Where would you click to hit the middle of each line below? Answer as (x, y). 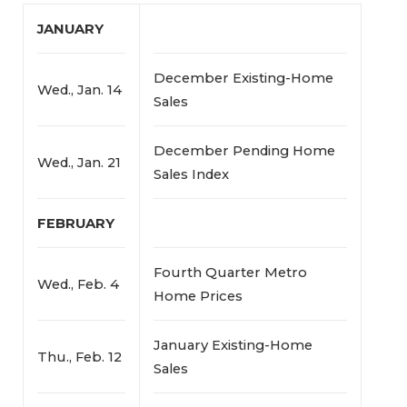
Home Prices (198, 296)
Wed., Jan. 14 (79, 89)
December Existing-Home (243, 78)
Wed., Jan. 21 (79, 162)
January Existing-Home (233, 345)
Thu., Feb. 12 (79, 357)
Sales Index (191, 174)
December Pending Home (244, 150)
